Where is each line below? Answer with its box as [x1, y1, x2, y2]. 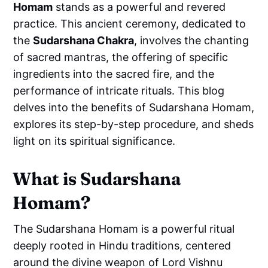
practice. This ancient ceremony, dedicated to [13, 17, 246, 30]
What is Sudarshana [13, 167, 181, 189]
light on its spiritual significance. [13, 134, 176, 147]
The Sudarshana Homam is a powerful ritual [13, 222, 235, 235]
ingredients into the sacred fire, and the [13, 67, 215, 80]
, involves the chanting [134, 33, 249, 47]
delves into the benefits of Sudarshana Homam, [13, 100, 255, 114]
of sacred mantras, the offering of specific [13, 50, 229, 63]
